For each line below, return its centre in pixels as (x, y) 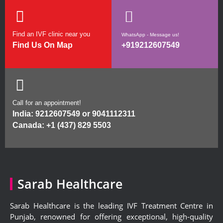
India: (23, 113)
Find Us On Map (43, 45)
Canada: (28, 125)
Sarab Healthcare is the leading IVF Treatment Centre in (111, 205)
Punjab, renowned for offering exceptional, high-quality (111, 216)
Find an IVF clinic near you (51, 34)
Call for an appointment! (47, 103)
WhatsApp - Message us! (150, 35)
